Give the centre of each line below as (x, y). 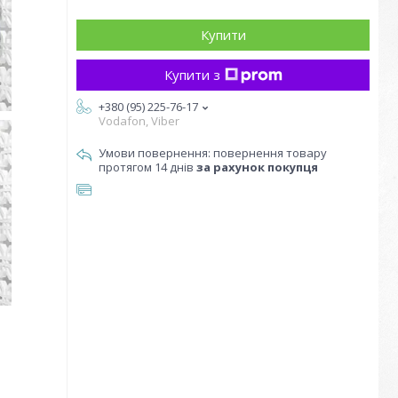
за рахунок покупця (257, 167)
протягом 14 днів (147, 167)
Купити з (192, 75)
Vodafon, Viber (139, 121)
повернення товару (270, 153)
